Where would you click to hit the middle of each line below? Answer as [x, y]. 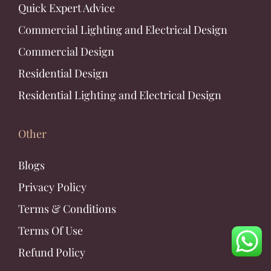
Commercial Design [66, 51]
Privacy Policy [52, 187]
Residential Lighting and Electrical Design [120, 95]
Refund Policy [52, 252]
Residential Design [63, 73]
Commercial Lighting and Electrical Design [123, 29]
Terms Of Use [51, 230]
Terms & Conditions [67, 208]
